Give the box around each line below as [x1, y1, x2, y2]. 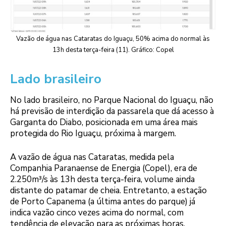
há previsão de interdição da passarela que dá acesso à [10, 105, 214, 117]
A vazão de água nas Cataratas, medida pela [10, 151, 174, 163]
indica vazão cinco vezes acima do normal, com [10, 207, 184, 219]
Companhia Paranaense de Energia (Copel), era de [10, 162, 197, 175]
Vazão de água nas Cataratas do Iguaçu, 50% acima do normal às [16, 34, 210, 43]
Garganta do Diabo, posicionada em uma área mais [10, 116, 198, 128]
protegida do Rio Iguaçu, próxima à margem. [10, 127, 176, 139]
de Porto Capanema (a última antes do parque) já [10, 196, 195, 208]
